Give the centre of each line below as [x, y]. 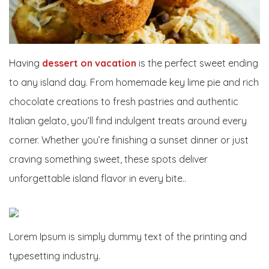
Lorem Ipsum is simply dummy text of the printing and [128, 237]
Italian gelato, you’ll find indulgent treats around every [128, 121]
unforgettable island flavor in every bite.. [98, 179]
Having [26, 63]
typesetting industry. [55, 256]
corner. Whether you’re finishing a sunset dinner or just [129, 140]
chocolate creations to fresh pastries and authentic [124, 102]
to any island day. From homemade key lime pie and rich [134, 83]
